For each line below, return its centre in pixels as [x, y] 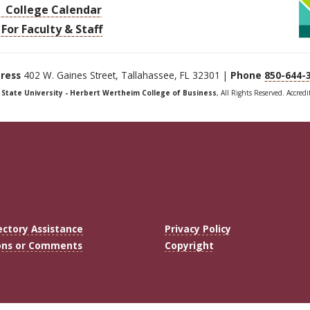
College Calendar [52, 10]
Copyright [189, 246]
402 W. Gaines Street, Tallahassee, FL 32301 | [126, 75]
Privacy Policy [198, 229]
